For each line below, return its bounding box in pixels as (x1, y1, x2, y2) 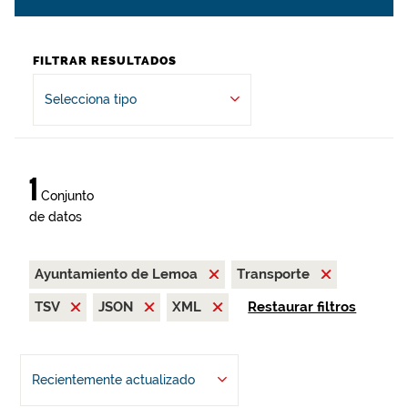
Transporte (237, 266, 313, 282)
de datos (29, 209, 82, 224)
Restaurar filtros (248, 299, 357, 315)
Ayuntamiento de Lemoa (35, 266, 201, 282)
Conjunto (37, 189, 94, 203)
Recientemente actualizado (31, 372, 195, 387)
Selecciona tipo (45, 92, 137, 107)
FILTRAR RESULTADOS (33, 54, 177, 67)
